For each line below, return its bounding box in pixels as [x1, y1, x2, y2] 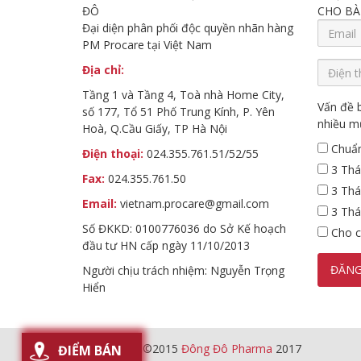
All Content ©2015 [82, 341, 181, 356]
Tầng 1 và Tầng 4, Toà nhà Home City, [82, 87, 284, 102]
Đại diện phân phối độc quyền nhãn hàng [82, 20, 293, 35]
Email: [82, 196, 117, 211]
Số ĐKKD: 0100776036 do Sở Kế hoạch [82, 221, 286, 236]
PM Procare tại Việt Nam [82, 37, 212, 52]
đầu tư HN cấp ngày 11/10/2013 [82, 238, 250, 253]
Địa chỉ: [82, 62, 124, 77]
